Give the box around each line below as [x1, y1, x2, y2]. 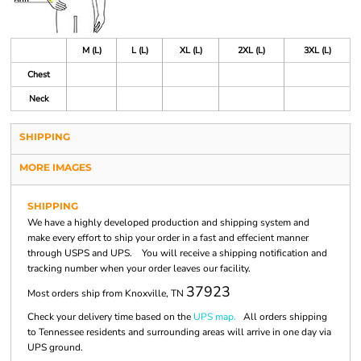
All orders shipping [236, 310, 327, 323]
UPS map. [193, 310, 236, 323]
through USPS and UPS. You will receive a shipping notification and [27, 247, 327, 259]
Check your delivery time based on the [27, 310, 193, 323]
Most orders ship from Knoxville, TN [27, 287, 186, 300]
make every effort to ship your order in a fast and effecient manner [27, 231, 309, 244]
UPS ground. [27, 341, 83, 354]
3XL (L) [303, 44, 331, 56]
